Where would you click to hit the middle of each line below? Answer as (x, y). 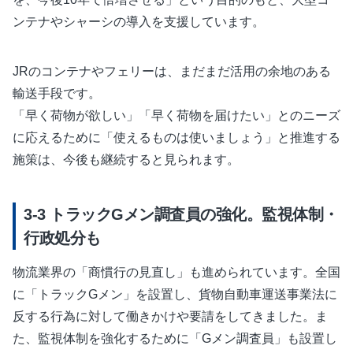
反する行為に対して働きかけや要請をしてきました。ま (170, 317)
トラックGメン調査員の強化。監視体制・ (192, 215)
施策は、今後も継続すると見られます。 (126, 160)
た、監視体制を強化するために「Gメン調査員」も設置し (175, 339)
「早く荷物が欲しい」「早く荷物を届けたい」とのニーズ (176, 116)
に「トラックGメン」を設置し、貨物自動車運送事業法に (175, 295)
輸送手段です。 (57, 94)
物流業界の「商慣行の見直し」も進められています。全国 (176, 273)
